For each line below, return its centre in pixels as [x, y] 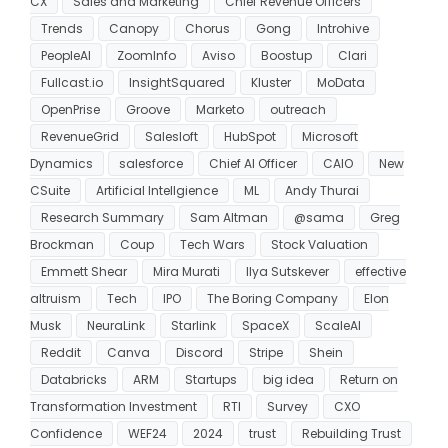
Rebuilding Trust [351, 433]
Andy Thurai [322, 190]
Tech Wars [212, 244]
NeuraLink [116, 325]
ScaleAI [338, 325]
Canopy [134, 28]
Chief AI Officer [253, 163]
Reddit [61, 352]
